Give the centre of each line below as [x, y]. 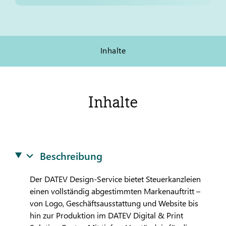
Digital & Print [157, 215]
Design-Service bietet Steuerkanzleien [134, 179]
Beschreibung [71, 155]
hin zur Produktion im [69, 215]
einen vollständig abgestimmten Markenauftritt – [115, 191]
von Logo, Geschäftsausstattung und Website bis [114, 203]
